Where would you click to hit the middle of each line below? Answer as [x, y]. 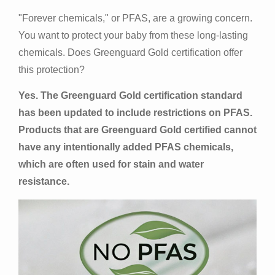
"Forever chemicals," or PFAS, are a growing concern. [135, 18]
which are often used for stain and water [111, 165]
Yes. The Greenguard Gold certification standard [130, 96]
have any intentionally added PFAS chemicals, [126, 147]
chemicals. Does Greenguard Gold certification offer [130, 52]
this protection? [52, 69]
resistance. [44, 182]
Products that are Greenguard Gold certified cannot [137, 130]
